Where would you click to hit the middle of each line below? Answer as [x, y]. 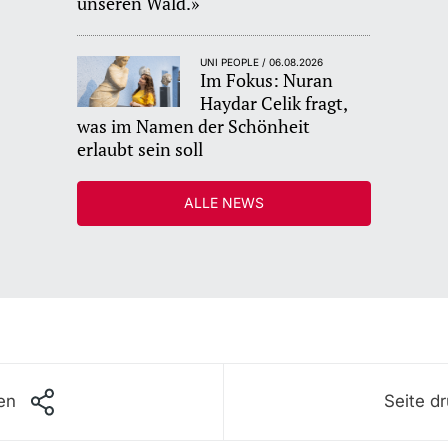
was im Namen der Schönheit [194, 125]
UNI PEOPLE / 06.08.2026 [262, 61]
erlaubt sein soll [140, 148]
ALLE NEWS [223, 202]
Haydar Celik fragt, [274, 102]
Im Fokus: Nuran [267, 79]
